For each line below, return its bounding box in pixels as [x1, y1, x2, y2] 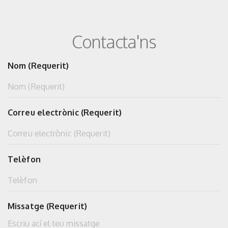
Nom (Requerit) [8, 60, 69, 71]
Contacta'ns [71, 31, 157, 53]
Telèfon [8, 154, 41, 164]
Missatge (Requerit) [8, 201, 87, 211]
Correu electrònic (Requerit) [8, 107, 122, 118]
